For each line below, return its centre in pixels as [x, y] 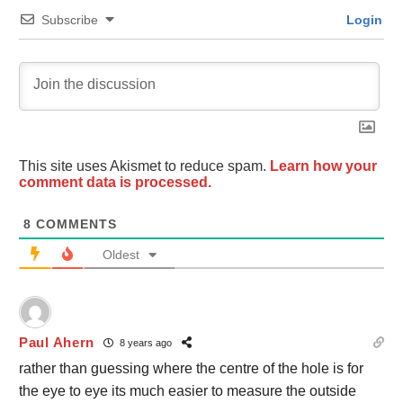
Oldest [121, 254]
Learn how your [323, 166]
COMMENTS [74, 224]
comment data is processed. [115, 182]
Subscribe [70, 19]
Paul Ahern [57, 343]
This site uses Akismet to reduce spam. [144, 166]
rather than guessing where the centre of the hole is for [191, 368]
